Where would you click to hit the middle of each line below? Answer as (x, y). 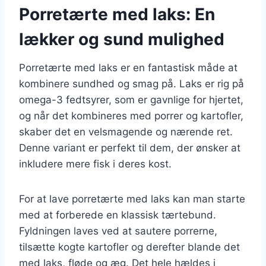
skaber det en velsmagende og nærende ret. (126, 132)
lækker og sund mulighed (122, 39)
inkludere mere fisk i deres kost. (95, 164)
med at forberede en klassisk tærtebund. (118, 215)
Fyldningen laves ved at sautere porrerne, (118, 231)
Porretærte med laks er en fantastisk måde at (128, 67)
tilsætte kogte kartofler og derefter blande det (129, 247)
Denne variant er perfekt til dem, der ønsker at (130, 148)
